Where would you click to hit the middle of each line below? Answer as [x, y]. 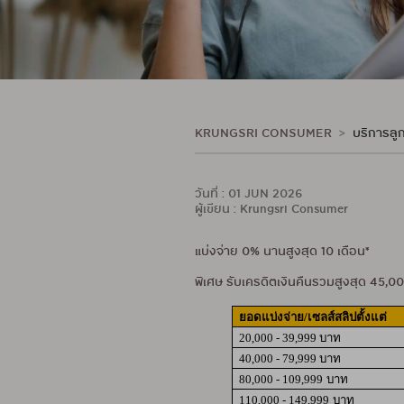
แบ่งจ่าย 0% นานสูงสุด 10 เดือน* [284, 252]
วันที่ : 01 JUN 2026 [249, 195]
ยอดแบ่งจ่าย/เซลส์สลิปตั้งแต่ [313, 317]
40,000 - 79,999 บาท [290, 359]
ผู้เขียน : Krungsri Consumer [272, 210]
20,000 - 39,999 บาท [290, 338]
